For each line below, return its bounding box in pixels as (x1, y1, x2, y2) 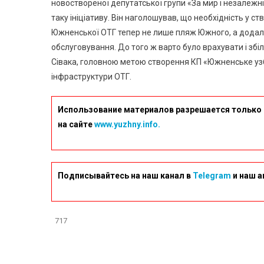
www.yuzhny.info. (94, 119, 160, 129)
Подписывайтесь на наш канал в (58, 170, 193, 180)
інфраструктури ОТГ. (51, 71, 131, 81)
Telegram (193, 170, 231, 180)
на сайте (58, 119, 94, 129)
